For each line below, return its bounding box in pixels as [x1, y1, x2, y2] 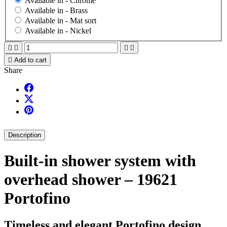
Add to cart [14, 56, 47, 64]
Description [8, 131, 41, 139]
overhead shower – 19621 [4, 170, 177, 188]
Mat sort [70, 16, 96, 25]
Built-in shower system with [4, 151, 196, 170]
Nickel [70, 26, 91, 35]
